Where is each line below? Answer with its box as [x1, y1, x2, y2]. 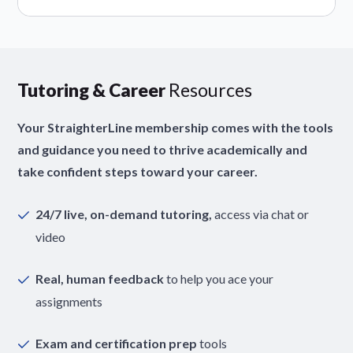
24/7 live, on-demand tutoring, [35, 206, 215, 221]
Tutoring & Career [17, 78, 166, 101]
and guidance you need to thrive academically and [17, 141, 308, 157]
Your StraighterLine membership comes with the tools [17, 119, 334, 135]
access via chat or [214, 206, 310, 221]
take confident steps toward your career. [17, 163, 258, 179]
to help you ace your [166, 270, 274, 286]
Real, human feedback [35, 270, 167, 286]
